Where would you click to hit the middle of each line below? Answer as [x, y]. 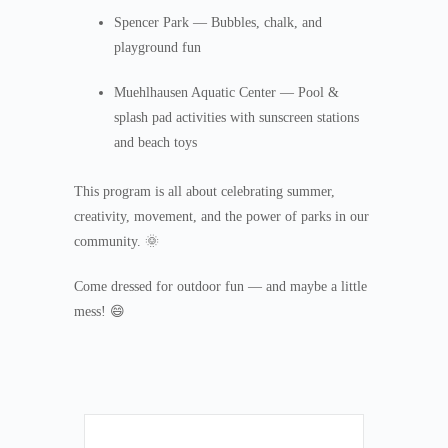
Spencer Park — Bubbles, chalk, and [218, 23]
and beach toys [155, 143]
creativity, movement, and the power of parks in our [221, 217]
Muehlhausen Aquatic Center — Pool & [226, 93]
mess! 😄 [99, 312]
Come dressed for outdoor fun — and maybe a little [220, 287]
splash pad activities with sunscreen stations [236, 118]
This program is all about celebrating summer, [204, 192]
